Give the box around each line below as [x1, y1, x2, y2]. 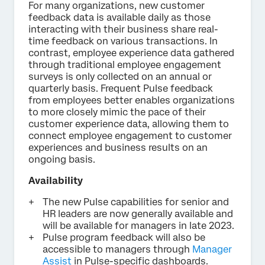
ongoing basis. [28, 153, 95, 165]
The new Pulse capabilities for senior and [43, 196, 229, 208]
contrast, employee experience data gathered [28, 47, 234, 59]
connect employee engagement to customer [28, 130, 232, 141]
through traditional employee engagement [28, 59, 221, 70]
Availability [28, 174, 83, 186]
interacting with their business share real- [28, 23, 218, 35]
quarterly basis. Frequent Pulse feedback [28, 82, 213, 94]
